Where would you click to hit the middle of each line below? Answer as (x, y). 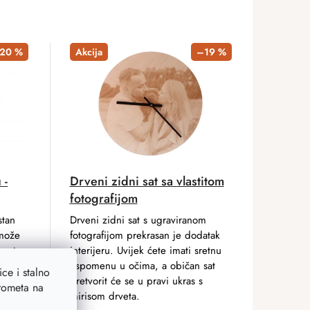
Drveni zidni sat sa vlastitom (147, 181)
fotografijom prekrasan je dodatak (145, 235)
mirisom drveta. (104, 296)
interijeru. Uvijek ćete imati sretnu (145, 250)
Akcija (89, 52)
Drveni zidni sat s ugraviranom (138, 220)
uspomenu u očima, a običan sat (142, 265)
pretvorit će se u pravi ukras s (136, 281)
